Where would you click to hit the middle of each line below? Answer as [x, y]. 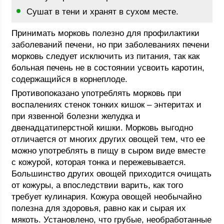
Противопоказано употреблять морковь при [97, 93]
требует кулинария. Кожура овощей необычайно [107, 197]
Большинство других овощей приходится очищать [112, 174]
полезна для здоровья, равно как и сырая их [99, 208]
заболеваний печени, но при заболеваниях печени [111, 45]
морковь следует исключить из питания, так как [106, 56]
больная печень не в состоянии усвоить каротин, [108, 68]
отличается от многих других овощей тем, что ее [108, 139]
